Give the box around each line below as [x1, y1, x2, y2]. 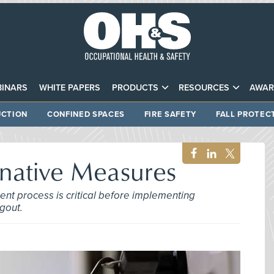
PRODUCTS [112, 82, 158, 93]
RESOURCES [179, 82, 230, 93]
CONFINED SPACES [47, 109, 125, 119]
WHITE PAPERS [39, 82, 100, 93]
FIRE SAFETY [144, 109, 196, 119]
